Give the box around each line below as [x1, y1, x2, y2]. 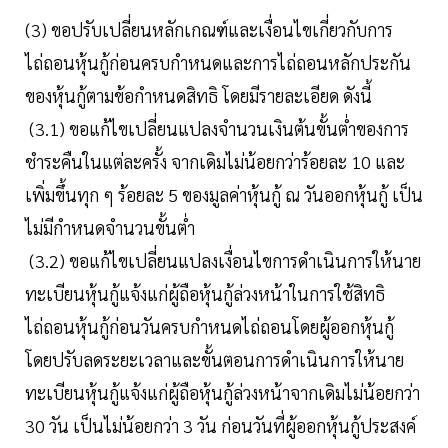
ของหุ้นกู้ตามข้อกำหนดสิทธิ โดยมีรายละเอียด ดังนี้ [25, 84, 372, 108]
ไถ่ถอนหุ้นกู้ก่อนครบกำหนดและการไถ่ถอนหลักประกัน [25, 51, 411, 75]
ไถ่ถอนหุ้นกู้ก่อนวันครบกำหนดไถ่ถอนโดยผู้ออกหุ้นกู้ [25, 315, 394, 339]
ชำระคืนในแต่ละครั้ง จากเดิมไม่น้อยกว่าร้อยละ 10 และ [25, 150, 405, 174]
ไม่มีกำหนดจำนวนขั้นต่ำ [25, 216, 195, 240]
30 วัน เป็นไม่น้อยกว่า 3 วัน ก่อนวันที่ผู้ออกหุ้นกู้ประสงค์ [25, 414, 416, 438]
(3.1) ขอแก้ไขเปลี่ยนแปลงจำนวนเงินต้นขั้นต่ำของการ [25, 117, 409, 141]
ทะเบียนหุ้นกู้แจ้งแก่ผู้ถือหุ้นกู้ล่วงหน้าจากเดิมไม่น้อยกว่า [25, 381, 420, 405]
